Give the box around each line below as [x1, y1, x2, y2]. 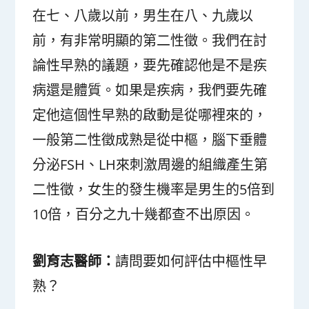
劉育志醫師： [32, 252, 116, 271]
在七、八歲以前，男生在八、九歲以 [32, 6, 254, 26]
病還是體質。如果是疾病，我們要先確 [32, 81, 268, 100]
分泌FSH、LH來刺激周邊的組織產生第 [32, 155, 268, 175]
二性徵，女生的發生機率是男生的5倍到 [32, 180, 275, 199]
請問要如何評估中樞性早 [115, 252, 268, 271]
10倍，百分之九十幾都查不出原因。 [32, 205, 255, 224]
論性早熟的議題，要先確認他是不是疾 [32, 56, 268, 75]
